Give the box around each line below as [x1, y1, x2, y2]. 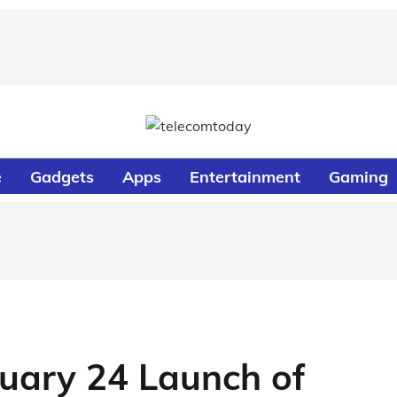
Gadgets [30, 166, 95, 187]
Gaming [329, 166, 389, 187]
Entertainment [190, 166, 301, 187]
